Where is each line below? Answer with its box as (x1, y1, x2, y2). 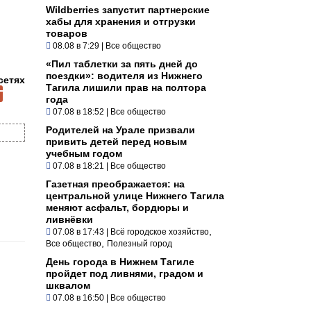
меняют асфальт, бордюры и (46, 201, 189, 213)
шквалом (46, 279, 90, 291)
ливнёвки (46, 213, 93, 225)
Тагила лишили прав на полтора (46, 81, 206, 93)
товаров (46, 27, 87, 39)
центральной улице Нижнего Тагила (46, 190, 224, 201)
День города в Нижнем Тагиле (46, 255, 194, 267)
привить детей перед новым (46, 135, 187, 147)
